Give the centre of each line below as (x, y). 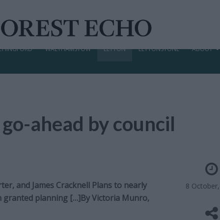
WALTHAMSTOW (68, 49)
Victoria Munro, (120, 198)
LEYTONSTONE (159, 49)
